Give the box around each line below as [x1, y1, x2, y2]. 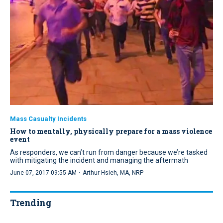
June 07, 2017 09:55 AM [10, 169, 77, 177]
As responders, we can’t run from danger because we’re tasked [10, 148, 208, 157]
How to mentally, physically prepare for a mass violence [10, 126, 212, 136]
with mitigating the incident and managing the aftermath [10, 156, 188, 165]
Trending [10, 197, 51, 209]
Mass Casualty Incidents [10, 115, 87, 123]
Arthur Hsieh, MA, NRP [83, 169, 143, 177]
